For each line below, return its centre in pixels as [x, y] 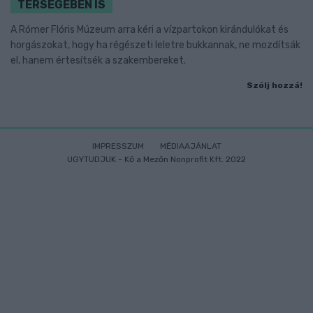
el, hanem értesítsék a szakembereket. [98, 60]
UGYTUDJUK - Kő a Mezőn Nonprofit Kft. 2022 [156, 159]
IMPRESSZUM [118, 146]
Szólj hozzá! [275, 85]
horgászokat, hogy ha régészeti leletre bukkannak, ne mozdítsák [155, 45]
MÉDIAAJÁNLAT [190, 146]
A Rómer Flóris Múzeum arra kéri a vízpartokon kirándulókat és [150, 29]
